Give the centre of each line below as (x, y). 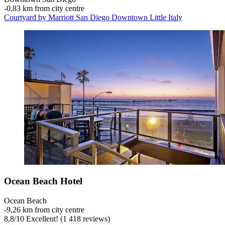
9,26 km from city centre (45, 209)
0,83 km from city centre (45, 8)
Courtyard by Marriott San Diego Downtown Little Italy (93, 17)
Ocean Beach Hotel (43, 181)
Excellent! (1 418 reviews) (67, 218)
